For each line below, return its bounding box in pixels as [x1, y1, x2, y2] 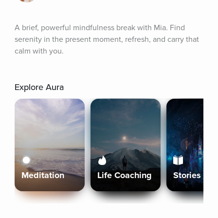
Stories [173, 170, 201, 181]
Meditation [21, 170, 64, 181]
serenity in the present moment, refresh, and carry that [15, 35, 199, 44]
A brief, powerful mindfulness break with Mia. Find [15, 23, 185, 33]
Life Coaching [97, 170, 152, 181]
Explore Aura [15, 82, 64, 92]
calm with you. [15, 46, 64, 56]
